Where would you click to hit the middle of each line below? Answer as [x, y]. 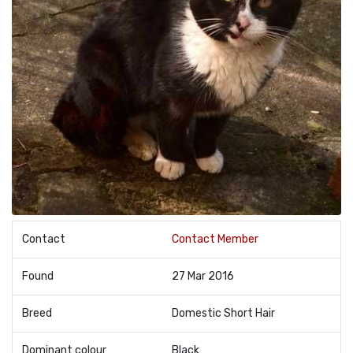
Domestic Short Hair [223, 313]
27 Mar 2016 [203, 276]
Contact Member [215, 239]
